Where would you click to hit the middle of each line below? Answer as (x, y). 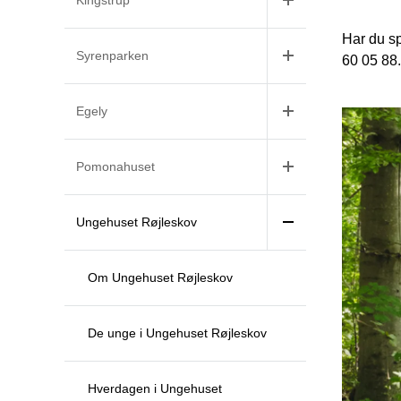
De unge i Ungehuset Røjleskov (177, 333)
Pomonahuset (115, 166)
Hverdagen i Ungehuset (155, 388)
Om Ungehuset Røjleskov (160, 277)
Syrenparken (112, 55)
